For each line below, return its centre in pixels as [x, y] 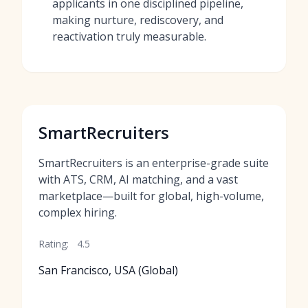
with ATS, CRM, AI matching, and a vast [138, 179]
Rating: [54, 244]
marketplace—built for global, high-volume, [151, 196]
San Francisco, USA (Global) [108, 270]
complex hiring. [78, 212]
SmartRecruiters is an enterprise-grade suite [154, 163]
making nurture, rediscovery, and [138, 20]
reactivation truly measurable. [129, 36]
